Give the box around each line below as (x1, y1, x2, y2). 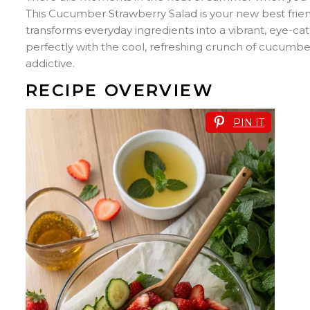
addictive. (26, 56, 75, 70)
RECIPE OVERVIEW (26, 80, 213, 100)
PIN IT (233, 116, 264, 129)
